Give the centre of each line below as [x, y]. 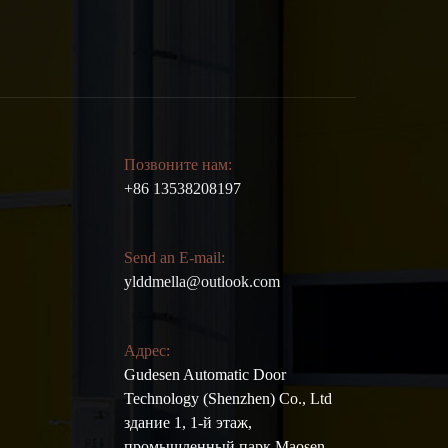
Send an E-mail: [174, 258]
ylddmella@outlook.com [202, 282]
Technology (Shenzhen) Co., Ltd [228, 399]
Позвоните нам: [178, 165]
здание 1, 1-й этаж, [188, 423]
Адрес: [147, 351]
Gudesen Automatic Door [205, 375]
